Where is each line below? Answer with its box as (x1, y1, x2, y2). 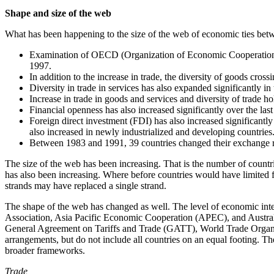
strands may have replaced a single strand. (5, 180, 166, 191)
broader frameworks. (5, 245, 85, 256)
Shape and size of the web (5, 8, 111, 18)
